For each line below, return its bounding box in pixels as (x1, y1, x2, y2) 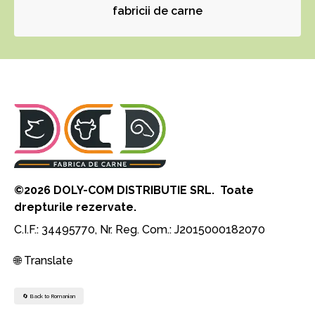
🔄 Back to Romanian (22, 292, 75, 300)
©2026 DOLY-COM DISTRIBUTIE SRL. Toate (14, 183, 254, 197)
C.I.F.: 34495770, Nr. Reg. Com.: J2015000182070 (14, 222, 265, 236)
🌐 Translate (14, 253, 73, 267)
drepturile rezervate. (14, 200, 136, 214)
